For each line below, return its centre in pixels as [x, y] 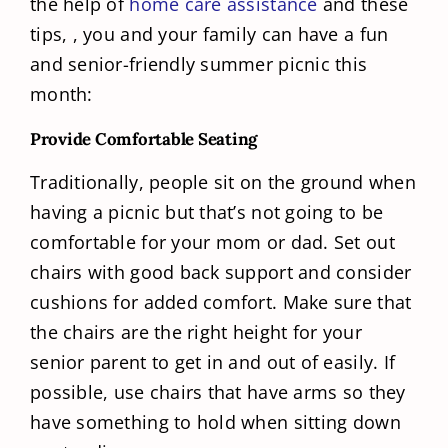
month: [61, 94]
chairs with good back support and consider [221, 272]
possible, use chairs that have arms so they [218, 392]
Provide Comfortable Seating [144, 139]
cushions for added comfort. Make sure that [221, 302]
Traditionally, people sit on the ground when [223, 182]
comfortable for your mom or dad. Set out [212, 242]
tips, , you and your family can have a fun [209, 34]
